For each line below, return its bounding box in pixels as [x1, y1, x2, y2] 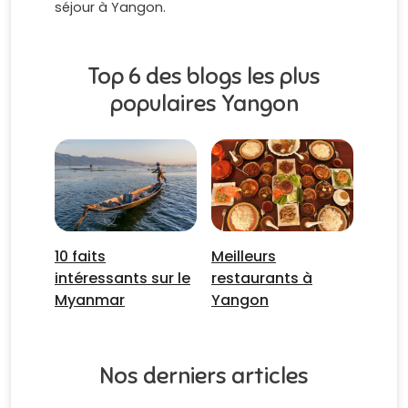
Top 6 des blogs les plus [87, 62, 321, 91]
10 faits [55, 246, 106, 268]
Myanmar [55, 290, 125, 311]
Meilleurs [211, 246, 276, 268]
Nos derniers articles [99, 362, 309, 391]
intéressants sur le [55, 268, 190, 290]
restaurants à [211, 268, 312, 290]
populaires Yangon [109, 89, 299, 118]
